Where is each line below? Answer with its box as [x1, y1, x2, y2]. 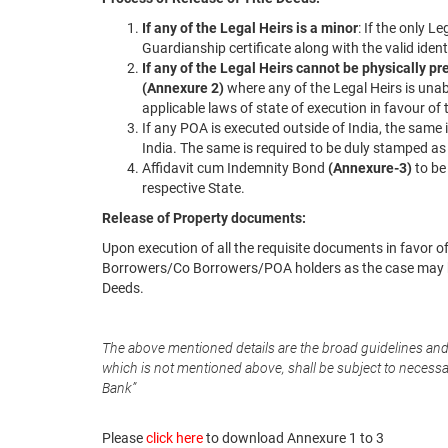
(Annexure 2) [142, 80, 224, 96]
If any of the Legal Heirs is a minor [142, 20, 358, 36]
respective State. [142, 180, 245, 196]
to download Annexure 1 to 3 [203, 430, 384, 446]
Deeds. [102, 280, 144, 296]
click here [146, 430, 203, 446]
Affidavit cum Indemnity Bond [142, 160, 328, 176]
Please [102, 430, 146, 446]
